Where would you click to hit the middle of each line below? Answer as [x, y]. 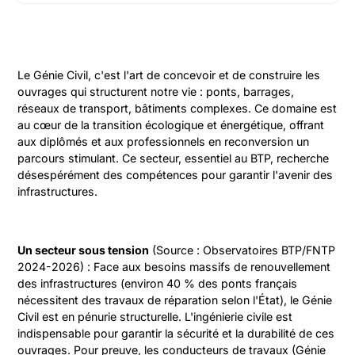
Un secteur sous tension [84, 250]
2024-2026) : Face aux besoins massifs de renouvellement [174, 267]
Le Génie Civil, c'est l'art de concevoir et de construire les [169, 75]
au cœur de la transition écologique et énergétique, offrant [171, 125]
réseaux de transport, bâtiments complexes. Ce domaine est [177, 108]
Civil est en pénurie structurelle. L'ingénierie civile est [155, 317]
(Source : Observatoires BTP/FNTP [242, 250]
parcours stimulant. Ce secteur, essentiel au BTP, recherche [174, 158]
